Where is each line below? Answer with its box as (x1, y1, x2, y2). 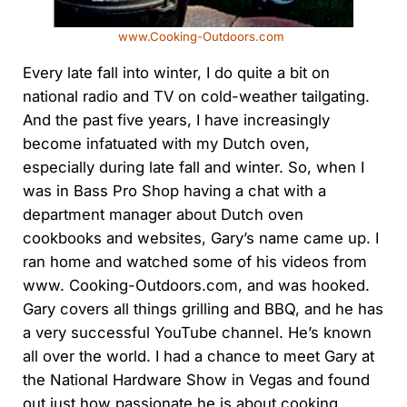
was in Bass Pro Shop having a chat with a (22, 182, 326, 201)
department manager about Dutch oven (22, 205, 303, 224)
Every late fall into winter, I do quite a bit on (22, 64, 330, 83)
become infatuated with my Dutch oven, (22, 134, 310, 154)
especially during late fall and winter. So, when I (22, 158, 364, 177)
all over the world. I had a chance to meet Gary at (22, 347, 374, 366)
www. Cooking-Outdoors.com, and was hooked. (22, 276, 370, 295)
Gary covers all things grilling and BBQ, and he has (22, 300, 383, 319)
